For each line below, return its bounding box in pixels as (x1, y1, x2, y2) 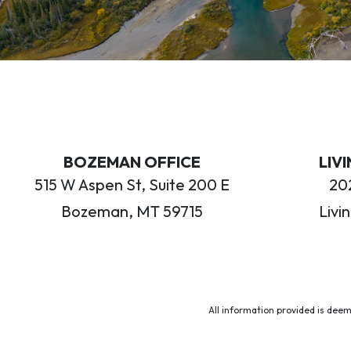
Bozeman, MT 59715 (60, 201, 203, 221)
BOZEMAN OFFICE (63, 151, 201, 172)
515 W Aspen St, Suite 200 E (34, 174, 230, 194)
